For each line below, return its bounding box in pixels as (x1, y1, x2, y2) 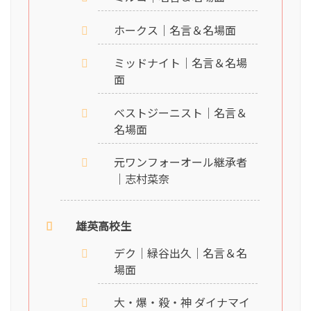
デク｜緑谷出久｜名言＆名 (113, 244, 247, 261)
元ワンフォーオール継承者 (113, 153, 247, 170)
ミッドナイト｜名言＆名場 (113, 54, 247, 72)
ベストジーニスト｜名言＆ (113, 103, 247, 121)
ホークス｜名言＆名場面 (113, 21, 236, 38)
